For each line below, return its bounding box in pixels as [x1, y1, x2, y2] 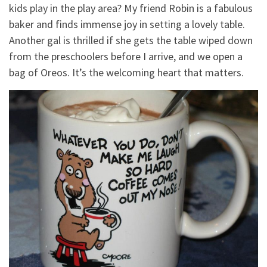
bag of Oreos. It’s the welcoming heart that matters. [9, 66, 244, 80]
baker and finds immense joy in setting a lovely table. [9, 17, 245, 32]
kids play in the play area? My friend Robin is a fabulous [9, 1, 253, 15]
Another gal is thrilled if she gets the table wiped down [9, 33, 253, 48]
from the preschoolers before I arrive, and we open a [9, 49, 243, 64]
